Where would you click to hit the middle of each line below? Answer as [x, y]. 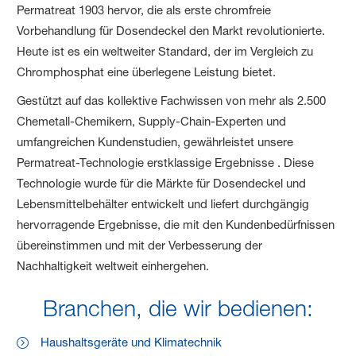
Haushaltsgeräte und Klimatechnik [132, 342]
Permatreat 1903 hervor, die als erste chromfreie [144, 10]
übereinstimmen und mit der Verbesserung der [140, 246]
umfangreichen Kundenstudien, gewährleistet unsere [155, 142]
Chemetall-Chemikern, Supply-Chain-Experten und [152, 122]
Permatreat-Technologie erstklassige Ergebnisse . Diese [166, 163]
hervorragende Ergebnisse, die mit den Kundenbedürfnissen [176, 225]
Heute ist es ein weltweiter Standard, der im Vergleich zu [165, 52]
